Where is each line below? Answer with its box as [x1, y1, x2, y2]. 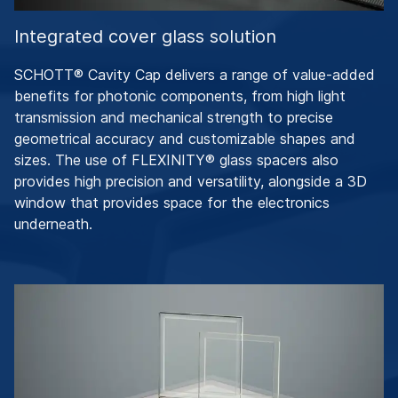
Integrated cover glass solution [14, 26, 276, 48]
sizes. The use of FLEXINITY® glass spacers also [14, 151, 338, 170]
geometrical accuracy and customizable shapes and [14, 130, 355, 148]
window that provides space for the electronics [14, 194, 330, 212]
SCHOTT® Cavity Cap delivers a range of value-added [14, 66, 375, 84]
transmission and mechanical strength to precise [14, 108, 333, 127]
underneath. [14, 215, 92, 234]
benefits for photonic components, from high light [14, 87, 346, 106]
